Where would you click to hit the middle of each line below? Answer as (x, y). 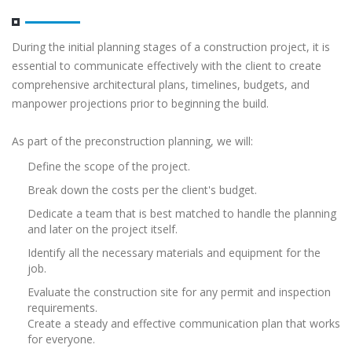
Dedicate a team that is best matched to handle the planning (182, 213)
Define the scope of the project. (109, 166)
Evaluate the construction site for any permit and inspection (179, 291)
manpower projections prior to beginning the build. (140, 103)
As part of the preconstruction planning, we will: (132, 141)
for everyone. (61, 339)
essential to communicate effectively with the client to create (167, 65)
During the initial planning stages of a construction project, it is (171, 46)
